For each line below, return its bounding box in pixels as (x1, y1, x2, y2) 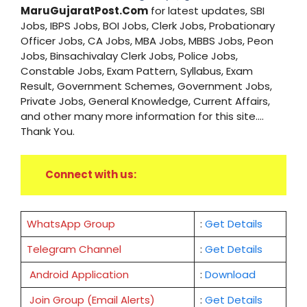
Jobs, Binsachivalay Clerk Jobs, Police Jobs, (21, 49, 238, 64)
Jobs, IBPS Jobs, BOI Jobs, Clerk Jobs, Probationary (21, 19, 275, 34)
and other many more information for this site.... (21, 109, 264, 124)
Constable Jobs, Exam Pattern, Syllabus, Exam (21, 64, 253, 79)
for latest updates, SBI (148, 3, 265, 19)
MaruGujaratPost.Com (21, 3, 148, 19)
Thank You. (21, 124, 75, 139)
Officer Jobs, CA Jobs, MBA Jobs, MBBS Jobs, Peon (21, 34, 273, 49)
